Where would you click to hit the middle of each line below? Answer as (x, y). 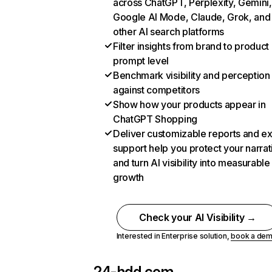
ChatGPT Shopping (155, 119)
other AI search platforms (168, 32)
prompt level (141, 61)
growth (129, 177)
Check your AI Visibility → (198, 217)
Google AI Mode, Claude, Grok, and (192, 17)
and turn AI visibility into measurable (192, 163)
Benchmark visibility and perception (192, 75)
